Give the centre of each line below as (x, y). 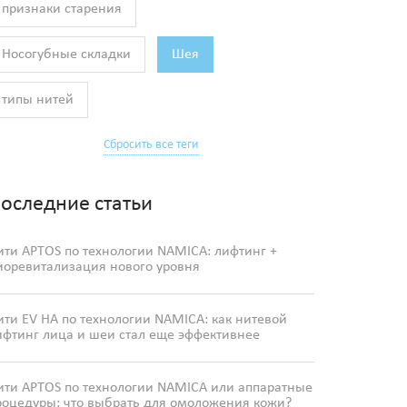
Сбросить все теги (151, 145)
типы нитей (38, 100)
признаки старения (62, 10)
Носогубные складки (66, 55)
